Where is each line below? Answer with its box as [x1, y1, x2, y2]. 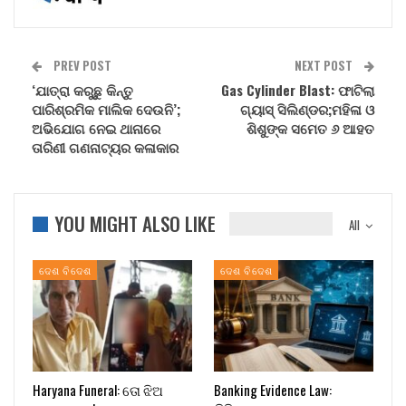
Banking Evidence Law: [214, 380, 332, 401]
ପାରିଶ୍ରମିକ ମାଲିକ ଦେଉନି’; [32, 98, 180, 119]
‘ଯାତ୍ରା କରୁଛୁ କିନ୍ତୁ [32, 79, 133, 100]
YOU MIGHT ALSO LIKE [54, 208, 216, 237]
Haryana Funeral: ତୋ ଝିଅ [33, 380, 163, 401]
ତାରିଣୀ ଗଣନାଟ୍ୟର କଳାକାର [32, 136, 179, 157]
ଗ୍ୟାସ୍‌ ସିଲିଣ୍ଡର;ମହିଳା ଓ [240, 98, 374, 119]
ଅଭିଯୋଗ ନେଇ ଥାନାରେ [32, 117, 160, 138]
